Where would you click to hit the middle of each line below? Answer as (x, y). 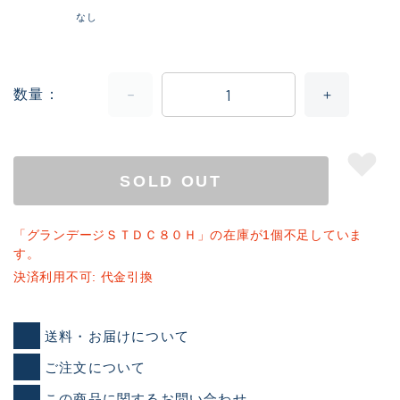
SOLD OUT (171, 181)
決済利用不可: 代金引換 (83, 277)
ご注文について (96, 367)
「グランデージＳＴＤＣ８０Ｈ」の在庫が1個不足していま (188, 235)
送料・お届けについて (117, 336)
